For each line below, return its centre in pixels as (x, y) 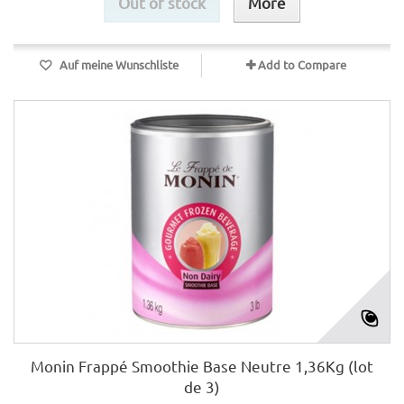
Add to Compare (302, 64)
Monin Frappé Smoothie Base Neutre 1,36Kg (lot (202, 366)
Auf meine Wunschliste (117, 64)
